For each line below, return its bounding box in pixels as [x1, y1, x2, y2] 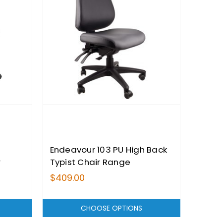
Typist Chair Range [50, 156, 131, 168]
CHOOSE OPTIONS [80, 203, 142, 213]
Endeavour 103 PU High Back [50, 144, 167, 156]
